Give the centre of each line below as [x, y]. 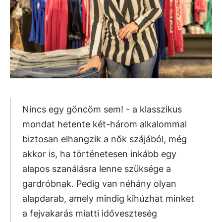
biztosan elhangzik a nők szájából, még [105, 139]
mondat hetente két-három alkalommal [105, 124]
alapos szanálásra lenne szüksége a [97, 168]
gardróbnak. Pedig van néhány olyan [99, 183]
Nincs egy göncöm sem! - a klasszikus [102, 109]
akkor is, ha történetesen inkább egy [99, 154]
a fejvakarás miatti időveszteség [90, 213]
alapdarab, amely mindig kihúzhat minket [108, 198]
